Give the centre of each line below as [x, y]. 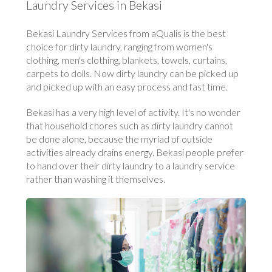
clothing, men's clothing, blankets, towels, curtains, [127, 59]
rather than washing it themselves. [96, 178]
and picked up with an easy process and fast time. [127, 86]
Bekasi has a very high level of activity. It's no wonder [134, 112]
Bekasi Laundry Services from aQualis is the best [126, 33]
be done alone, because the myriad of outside [120, 138]
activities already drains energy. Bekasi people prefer [135, 152]
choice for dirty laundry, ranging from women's [120, 46]
